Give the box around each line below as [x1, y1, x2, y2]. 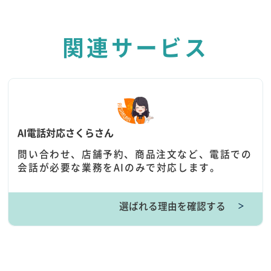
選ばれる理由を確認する [119, 198, 226, 213]
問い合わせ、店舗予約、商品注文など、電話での [18, 146, 252, 161]
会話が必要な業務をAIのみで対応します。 [18, 160, 221, 174]
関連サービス [62, 31, 209, 63]
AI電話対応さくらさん [18, 125, 114, 140]
